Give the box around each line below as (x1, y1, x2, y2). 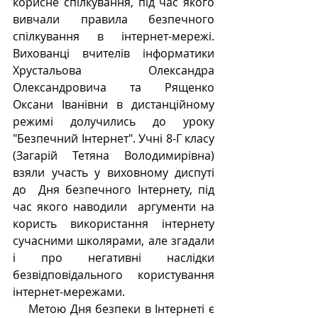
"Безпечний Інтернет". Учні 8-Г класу (13, 131, 214, 147)
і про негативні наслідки (13, 250, 214, 266)
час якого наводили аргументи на (13, 199, 214, 215)
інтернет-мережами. (13, 284, 125, 300)
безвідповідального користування (13, 267, 214, 283)
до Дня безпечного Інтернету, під (13, 182, 214, 198)
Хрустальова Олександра (13, 62, 214, 79)
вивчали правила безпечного (13, 11, 214, 28)
